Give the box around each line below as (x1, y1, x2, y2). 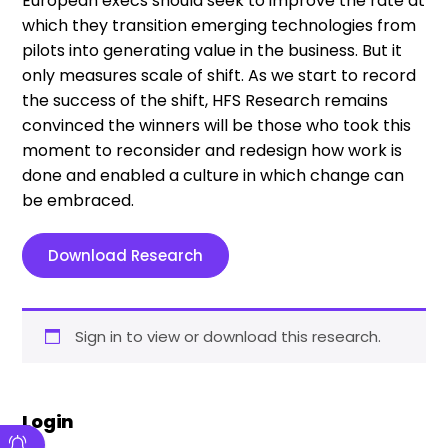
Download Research (48, 244, 204, 266)
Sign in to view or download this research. (74, 325, 381, 347)
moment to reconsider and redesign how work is (22, 138, 403, 162)
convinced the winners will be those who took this (22, 113, 412, 137)
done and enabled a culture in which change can (22, 163, 405, 187)
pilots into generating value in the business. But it (22, 38, 403, 62)
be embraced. (22, 188, 135, 212)
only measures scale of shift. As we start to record (22, 63, 417, 87)
